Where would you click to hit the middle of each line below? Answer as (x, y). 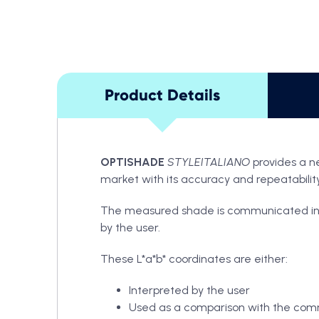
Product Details (162, 95)
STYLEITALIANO (209, 162)
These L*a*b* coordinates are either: (194, 258)
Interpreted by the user (189, 290)
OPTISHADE (132, 162)
